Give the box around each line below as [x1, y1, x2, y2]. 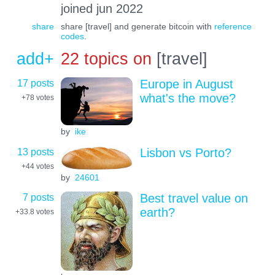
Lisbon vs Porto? [139, 145, 231, 160]
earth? [139, 206, 175, 220]
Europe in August [139, 77, 233, 91]
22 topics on [60, 49, 152, 69]
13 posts [17, 145, 54, 157]
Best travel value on [139, 192, 248, 206]
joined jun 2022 [60, 2, 143, 16]
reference [214, 21, 252, 32]
